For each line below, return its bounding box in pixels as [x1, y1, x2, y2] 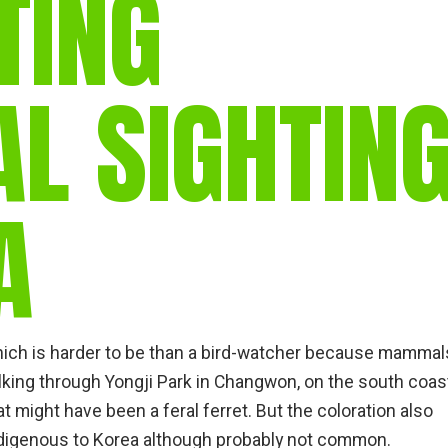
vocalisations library [143, 49, 281, 73]
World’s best [143, 83, 231, 107]
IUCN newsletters [143, 139, 268, 163]
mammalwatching [143, 105, 264, 129]
